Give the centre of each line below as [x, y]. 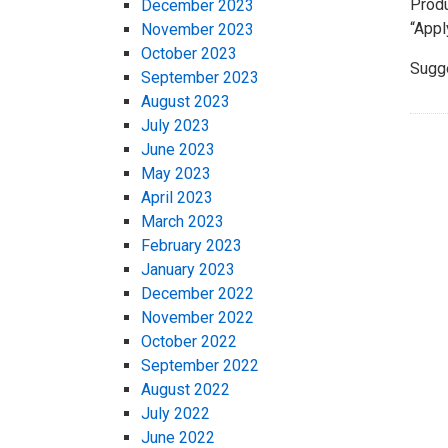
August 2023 [185, 102]
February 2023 [191, 246]
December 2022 [197, 294]
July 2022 [175, 414]
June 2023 [178, 150]
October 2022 [189, 342]
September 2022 [200, 366]
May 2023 [176, 174]
